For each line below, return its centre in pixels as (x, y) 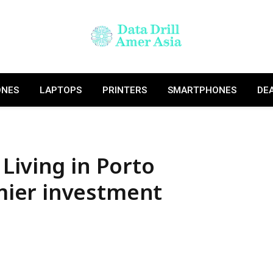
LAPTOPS (60, 90)
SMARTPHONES (202, 90)
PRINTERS (124, 90)
